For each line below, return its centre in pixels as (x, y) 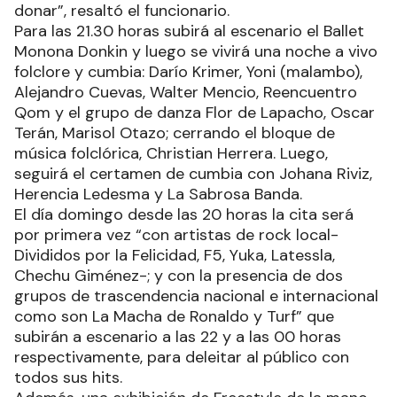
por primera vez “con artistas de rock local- (176, 235)
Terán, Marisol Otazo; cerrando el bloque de (175, 133)
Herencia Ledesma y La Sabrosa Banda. (158, 195)
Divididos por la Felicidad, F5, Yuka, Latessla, (175, 256)
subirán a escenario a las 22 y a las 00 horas (178, 337)
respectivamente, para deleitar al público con (182, 358)
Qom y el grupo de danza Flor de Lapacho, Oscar (195, 113)
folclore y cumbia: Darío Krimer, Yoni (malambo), (188, 72)
